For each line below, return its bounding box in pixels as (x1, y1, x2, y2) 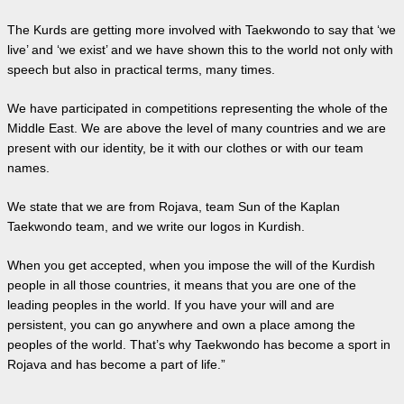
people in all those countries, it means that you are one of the (7, 278, 356, 292)
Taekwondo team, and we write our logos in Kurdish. (7, 219, 305, 234)
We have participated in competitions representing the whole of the (7, 101, 388, 115)
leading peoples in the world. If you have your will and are (7, 298, 335, 312)
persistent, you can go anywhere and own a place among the (7, 317, 355, 332)
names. (7, 161, 50, 175)
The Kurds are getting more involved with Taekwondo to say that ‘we (7, 23, 396, 37)
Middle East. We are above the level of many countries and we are (7, 121, 386, 135)
